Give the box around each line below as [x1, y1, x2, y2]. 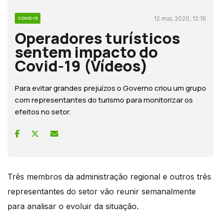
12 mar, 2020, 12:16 [154, 14, 206, 22]
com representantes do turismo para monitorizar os [15, 94, 193, 105]
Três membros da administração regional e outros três [7, 171, 211, 182]
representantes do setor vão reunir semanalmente [7, 186, 196, 196]
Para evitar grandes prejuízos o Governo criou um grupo [15, 82, 206, 93]
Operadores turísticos [15, 27, 180, 48]
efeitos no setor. [15, 106, 71, 117]
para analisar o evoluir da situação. [7, 201, 139, 211]
